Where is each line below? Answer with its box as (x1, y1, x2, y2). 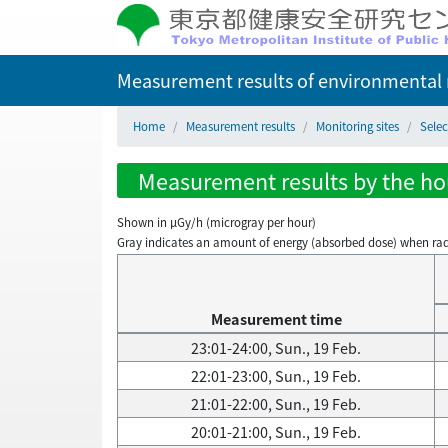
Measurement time (210, 308, 342, 330)
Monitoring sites (316, 118, 399, 134)
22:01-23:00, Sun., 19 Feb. (191, 365, 361, 387)
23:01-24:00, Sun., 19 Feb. (191, 337, 361, 359)
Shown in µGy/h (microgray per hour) (117, 214, 316, 230)
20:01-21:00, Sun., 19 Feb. (191, 421, 361, 443)
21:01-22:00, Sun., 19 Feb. (191, 393, 361, 415)
